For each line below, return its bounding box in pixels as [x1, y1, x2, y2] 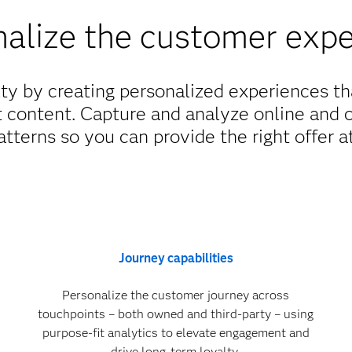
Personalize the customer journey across [62, 288, 290, 302]
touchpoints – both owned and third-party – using [38, 306, 314, 321]
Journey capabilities [118, 251, 233, 266]
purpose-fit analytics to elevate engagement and [42, 325, 310, 340]
